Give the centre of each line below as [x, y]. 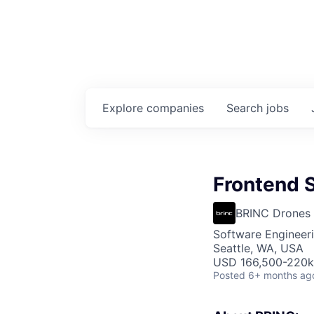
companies [175, 108]
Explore [124, 108]
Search [246, 108]
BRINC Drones [273, 213]
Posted [229, 275]
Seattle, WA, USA [258, 248]
